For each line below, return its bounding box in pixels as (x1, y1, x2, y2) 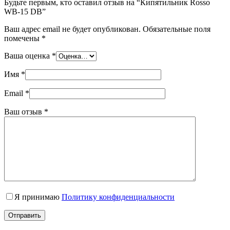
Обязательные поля (143, 24, 210, 33)
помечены (4, 33, 42, 43)
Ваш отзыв (4, 107, 44, 116)
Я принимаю (14, 192, 62, 201)
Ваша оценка (4, 51, 52, 60)
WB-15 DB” (4, 7, 46, 16)
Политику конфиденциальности (62, 192, 175, 201)
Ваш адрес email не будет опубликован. (4, 24, 141, 33)
